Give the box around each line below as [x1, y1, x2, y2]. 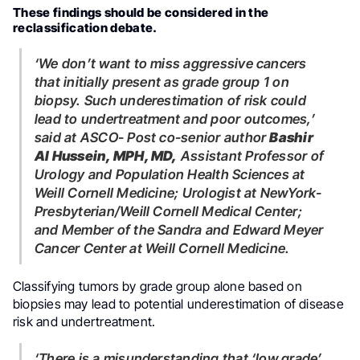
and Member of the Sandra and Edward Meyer [35, 221, 324, 238]
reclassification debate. [13, 19, 157, 35]
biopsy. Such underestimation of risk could [35, 92, 306, 108]
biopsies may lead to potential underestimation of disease [13, 295, 344, 312]
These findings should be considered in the [13, 4, 269, 20]
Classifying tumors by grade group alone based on [13, 277, 302, 294]
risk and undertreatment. [13, 313, 156, 329]
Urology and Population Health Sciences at [35, 166, 305, 182]
